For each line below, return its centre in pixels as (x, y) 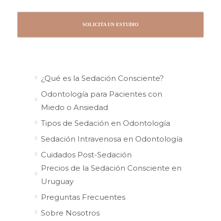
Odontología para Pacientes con (101, 94)
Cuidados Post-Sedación (86, 154)
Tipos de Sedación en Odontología (105, 123)
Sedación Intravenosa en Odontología (111, 139)
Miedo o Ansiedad (74, 107)
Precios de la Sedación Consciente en (111, 168)
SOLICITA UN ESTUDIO (110, 24)
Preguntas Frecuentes (83, 197)
